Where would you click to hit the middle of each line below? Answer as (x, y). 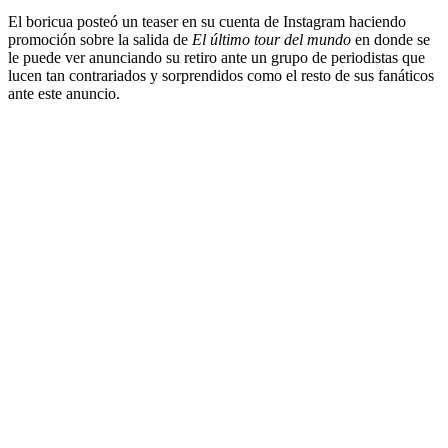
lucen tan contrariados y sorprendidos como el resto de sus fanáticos (221, 75)
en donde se (392, 39)
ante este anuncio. (64, 93)
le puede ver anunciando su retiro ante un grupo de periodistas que (216, 57)
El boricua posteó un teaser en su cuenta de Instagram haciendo (207, 21)
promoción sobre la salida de (100, 39)
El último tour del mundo (273, 39)
